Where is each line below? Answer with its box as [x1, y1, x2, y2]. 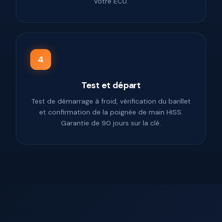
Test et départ [81, 80, 141, 91]
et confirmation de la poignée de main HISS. [39, 108, 183, 117]
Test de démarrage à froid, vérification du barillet [31, 97, 191, 106]
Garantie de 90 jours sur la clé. [61, 118, 161, 128]
